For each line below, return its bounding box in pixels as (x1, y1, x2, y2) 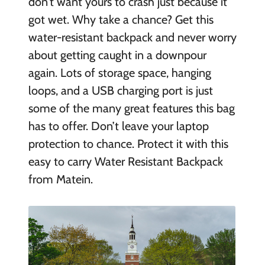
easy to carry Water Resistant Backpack (28, 154, 223, 169)
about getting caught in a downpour (28, 48, 206, 63)
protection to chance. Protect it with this (28, 137, 228, 151)
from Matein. (28, 172, 93, 187)
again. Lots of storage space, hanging (28, 66, 211, 80)
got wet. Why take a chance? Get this (28, 12, 214, 27)
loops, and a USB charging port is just (28, 83, 213, 98)
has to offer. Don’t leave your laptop (28, 119, 209, 134)
